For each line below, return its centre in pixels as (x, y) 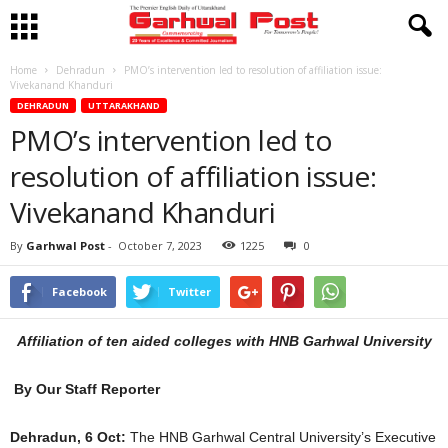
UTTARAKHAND (124, 105)
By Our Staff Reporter (85, 389)
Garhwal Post (65, 245)
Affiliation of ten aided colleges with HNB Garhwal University (224, 341)
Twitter (189, 291)
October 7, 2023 (160, 245)
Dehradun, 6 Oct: (68, 437)
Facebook (79, 291)
